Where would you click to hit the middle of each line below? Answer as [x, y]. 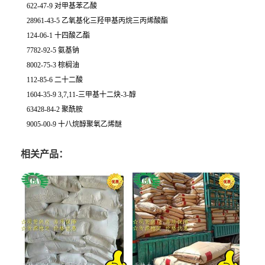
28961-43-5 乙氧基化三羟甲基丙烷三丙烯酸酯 [97, 20]
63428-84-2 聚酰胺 [55, 109]
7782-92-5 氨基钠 [53, 50]
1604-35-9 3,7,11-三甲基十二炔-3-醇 [81, 94]
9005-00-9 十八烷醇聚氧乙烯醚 [74, 124]
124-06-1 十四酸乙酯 [58, 35]
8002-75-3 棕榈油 [53, 65]
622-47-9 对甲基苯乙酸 [62, 6]
